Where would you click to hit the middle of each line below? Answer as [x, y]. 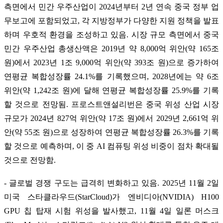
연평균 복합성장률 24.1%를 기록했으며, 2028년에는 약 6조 [111, 76]
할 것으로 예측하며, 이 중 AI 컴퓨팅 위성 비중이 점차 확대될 [111, 146]
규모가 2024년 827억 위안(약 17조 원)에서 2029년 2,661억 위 [111, 118]
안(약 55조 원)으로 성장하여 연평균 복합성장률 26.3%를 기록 [111, 132]
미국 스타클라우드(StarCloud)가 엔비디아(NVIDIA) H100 [111, 197]
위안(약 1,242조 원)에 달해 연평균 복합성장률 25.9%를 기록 [111, 90]
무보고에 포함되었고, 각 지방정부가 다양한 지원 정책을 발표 [111, 20]
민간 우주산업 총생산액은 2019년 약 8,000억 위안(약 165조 [111, 48]
